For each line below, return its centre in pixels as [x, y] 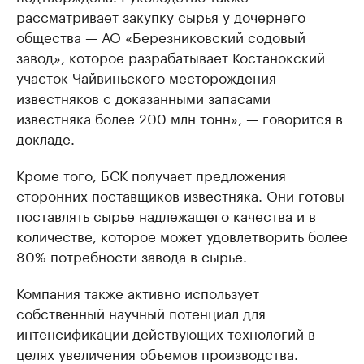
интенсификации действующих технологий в [166, 332]
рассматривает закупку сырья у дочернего [161, 15]
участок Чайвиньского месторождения [146, 76]
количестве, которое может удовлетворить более [182, 234]
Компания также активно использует [138, 291]
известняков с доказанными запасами [143, 96]
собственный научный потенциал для [141, 312]
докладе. [45, 137]
